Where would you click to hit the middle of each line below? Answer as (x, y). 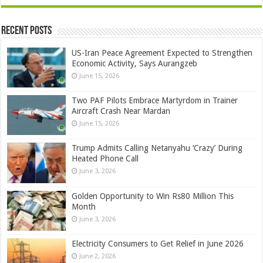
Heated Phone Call (105, 159)
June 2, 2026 (98, 256)
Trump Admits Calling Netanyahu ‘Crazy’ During (157, 148)
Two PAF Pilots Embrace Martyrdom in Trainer (155, 101)
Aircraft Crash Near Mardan (121, 111)
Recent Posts (27, 31)
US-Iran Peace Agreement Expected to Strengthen (162, 53)
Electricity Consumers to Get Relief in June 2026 (158, 243)
